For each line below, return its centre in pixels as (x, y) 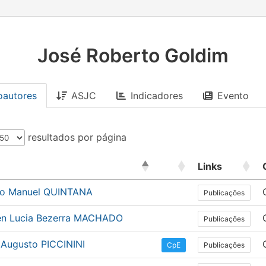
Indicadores (157, 96)
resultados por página (76, 137)
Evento (233, 96)
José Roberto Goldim (133, 56)
